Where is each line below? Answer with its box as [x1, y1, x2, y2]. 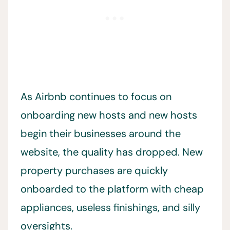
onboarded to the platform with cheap [21, 182, 204, 196]
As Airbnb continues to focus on [21, 90, 171, 104]
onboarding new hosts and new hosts [21, 108, 197, 122]
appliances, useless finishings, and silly [21, 201, 200, 215]
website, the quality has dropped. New [21, 145, 203, 159]
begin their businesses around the [21, 127, 181, 141]
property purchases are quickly [21, 164, 168, 178]
